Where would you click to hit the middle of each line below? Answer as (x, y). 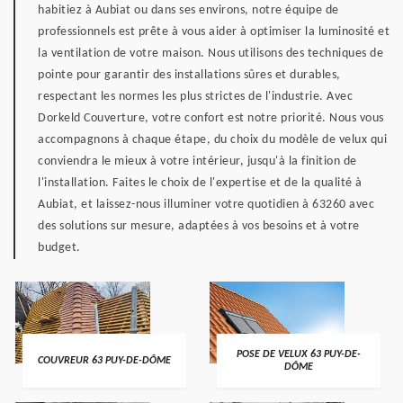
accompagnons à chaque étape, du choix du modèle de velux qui (212, 140)
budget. (59, 248)
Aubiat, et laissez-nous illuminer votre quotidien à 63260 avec (206, 205)
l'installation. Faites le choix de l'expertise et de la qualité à (200, 183)
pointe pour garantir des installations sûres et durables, (189, 75)
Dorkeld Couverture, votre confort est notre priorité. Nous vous (211, 118)
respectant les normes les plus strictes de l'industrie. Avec (195, 97)
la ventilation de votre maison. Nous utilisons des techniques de (210, 54)
